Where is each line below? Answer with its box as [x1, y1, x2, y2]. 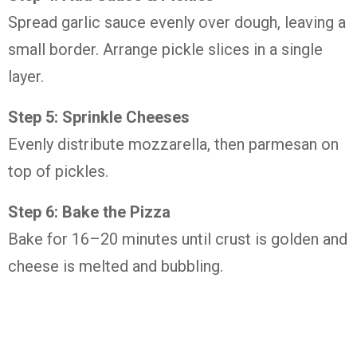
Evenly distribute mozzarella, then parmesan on [8, 135, 339, 154]
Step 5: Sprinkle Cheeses [8, 108, 190, 127]
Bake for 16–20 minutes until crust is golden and [8, 229, 347, 249]
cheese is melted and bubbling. [8, 257, 223, 276]
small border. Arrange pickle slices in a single [8, 40, 323, 59]
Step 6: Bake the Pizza [8, 202, 171, 222]
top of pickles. [8, 162, 108, 181]
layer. [8, 67, 44, 86]
